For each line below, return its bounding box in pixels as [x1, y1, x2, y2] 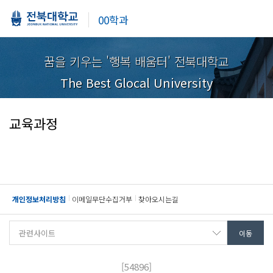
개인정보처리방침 [12, 194, 66, 205]
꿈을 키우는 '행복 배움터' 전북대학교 [44, 52, 229, 71]
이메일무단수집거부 [72, 194, 132, 205]
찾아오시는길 [138, 194, 179, 205]
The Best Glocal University [60, 74, 213, 92]
